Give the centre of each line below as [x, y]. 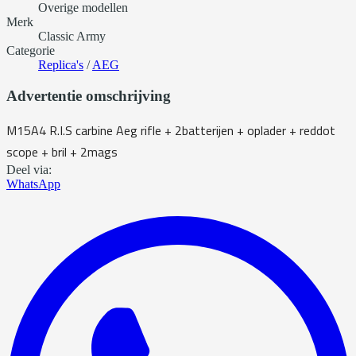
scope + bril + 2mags [64, 151]
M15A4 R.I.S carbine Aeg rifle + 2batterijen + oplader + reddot [171, 130]
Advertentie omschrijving [89, 96]
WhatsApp [33, 184]
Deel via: [29, 169]
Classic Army [72, 37]
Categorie [31, 51]
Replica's [61, 65]
